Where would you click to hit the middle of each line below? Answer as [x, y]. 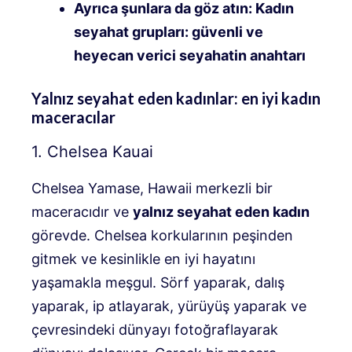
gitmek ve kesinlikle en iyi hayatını [143, 259]
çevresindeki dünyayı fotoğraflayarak [155, 330]
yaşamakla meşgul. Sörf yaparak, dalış [158, 283]
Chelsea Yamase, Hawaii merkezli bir [152, 189]
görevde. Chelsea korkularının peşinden [162, 236]
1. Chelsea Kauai [92, 152]
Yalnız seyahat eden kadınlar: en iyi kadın [176, 99]
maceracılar [73, 117]
